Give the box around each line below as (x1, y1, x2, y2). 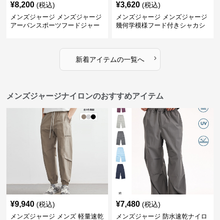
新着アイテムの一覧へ (75, 55, 144, 63)
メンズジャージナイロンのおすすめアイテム (6, 92, 164, 100)
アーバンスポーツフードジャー (10, 22, 100, 29)
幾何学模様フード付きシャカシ (115, 22, 205, 29)
